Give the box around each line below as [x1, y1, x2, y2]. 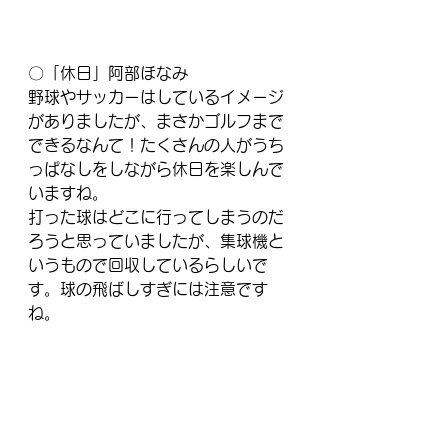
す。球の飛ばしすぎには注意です [28, 280, 268, 297]
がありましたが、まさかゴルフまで [28, 112, 284, 129]
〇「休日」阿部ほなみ [28, 64, 188, 81]
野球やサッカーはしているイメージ [28, 88, 284, 105]
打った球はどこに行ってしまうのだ [28, 208, 284, 225]
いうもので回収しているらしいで [28, 256, 268, 273]
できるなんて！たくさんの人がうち [28, 136, 284, 153]
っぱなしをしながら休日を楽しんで [28, 160, 284, 177]
